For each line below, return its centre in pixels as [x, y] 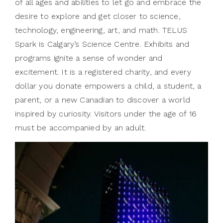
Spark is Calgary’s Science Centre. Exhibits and [102, 44]
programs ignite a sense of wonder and [89, 58]
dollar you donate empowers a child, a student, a [108, 86]
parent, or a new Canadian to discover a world [103, 100]
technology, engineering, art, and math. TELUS [101, 30]
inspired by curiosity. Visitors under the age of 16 [106, 113]
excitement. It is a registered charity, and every [103, 72]
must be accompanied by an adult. [81, 127]
